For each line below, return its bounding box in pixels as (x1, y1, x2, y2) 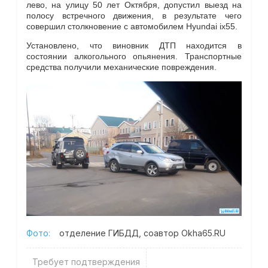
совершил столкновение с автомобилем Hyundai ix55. (26, 21, 237, 31)
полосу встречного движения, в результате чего (26, 10, 242, 20)
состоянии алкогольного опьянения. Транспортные (26, 51, 242, 62)
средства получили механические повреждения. (26, 62, 217, 72)
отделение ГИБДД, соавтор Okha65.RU (59, 228, 226, 239)
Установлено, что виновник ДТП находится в (26, 41, 242, 51)
